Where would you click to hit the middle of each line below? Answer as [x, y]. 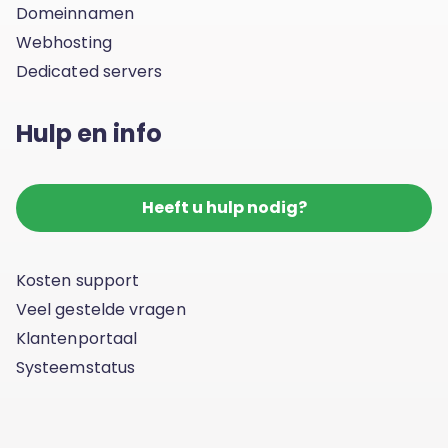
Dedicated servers [89, 71]
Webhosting [64, 42]
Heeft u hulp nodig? [224, 207]
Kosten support [78, 280]
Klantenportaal [77, 338]
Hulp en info [89, 133]
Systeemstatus [76, 367]
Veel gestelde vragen [101, 309]
